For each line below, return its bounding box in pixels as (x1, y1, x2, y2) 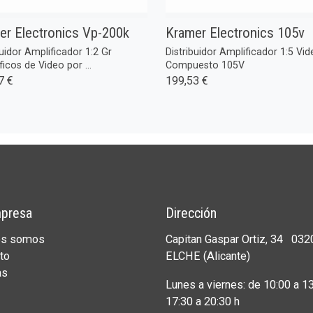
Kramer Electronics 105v (165, 24, 305, 41)
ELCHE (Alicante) (165, 249, 253, 263)
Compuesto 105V (165, 59, 245, 71)
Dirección (165, 204, 217, 221)
